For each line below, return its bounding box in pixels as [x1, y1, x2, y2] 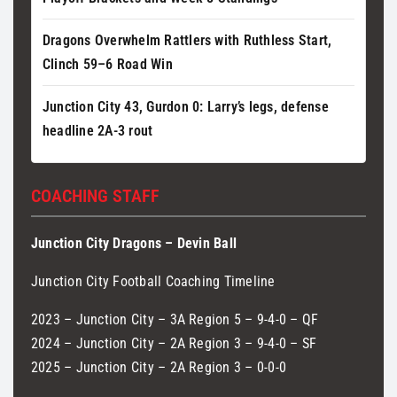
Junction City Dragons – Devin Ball [31, 234, 237, 252]
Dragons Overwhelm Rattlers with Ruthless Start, [43, 31, 332, 49]
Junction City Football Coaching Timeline [31, 272, 276, 290]
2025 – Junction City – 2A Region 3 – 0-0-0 [31, 358, 287, 376]
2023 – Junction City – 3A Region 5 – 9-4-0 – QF [31, 310, 319, 328]
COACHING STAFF [31, 184, 160, 206]
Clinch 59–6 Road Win [43, 55, 173, 73]
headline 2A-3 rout [43, 121, 153, 139]
